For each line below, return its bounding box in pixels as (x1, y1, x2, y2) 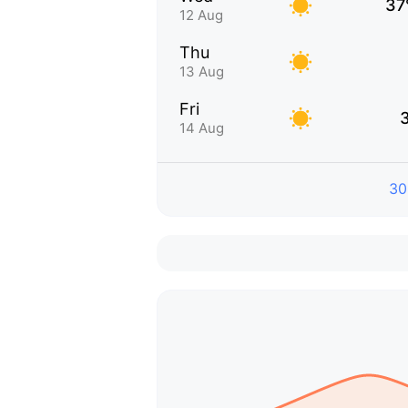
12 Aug (179, 6, 223, 24)
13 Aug (179, 63, 224, 80)
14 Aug (179, 119, 224, 137)
